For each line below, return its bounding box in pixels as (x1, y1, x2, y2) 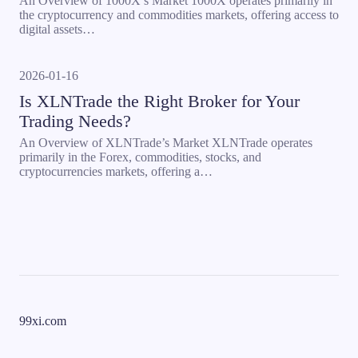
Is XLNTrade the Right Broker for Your (19, 91, 300, 111)
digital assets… (19, 22, 95, 36)
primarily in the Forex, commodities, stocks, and (19, 150, 261, 164)
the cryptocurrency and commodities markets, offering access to (19, 8, 339, 22)
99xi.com (19, 314, 66, 328)
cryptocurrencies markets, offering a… (19, 165, 213, 178)
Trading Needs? (19, 111, 131, 131)
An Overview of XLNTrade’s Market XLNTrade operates (19, 136, 312, 149)
